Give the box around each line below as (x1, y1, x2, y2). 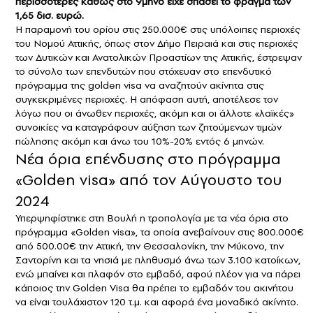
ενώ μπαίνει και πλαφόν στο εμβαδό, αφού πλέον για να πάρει (15, 266, 300, 281)
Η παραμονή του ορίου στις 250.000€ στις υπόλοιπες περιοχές (15, 22, 300, 36)
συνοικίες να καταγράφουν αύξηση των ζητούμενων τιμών (15, 119, 282, 134)
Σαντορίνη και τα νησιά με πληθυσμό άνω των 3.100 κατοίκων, (15, 252, 300, 267)
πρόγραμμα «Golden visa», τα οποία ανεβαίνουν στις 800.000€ (15, 224, 304, 239)
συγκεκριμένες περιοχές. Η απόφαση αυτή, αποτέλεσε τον (15, 92, 278, 106)
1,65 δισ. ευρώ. (15, 8, 84, 22)
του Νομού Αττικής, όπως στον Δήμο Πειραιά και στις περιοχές (15, 36, 298, 50)
